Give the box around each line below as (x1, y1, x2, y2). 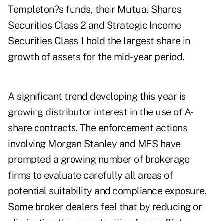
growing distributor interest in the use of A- (8, 106, 194, 118)
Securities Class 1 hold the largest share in (8, 35, 190, 47)
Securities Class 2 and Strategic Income (8, 19, 181, 32)
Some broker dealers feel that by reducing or (8, 201, 202, 213)
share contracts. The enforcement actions (8, 122, 187, 134)
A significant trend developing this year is (8, 90, 186, 103)
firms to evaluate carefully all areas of (8, 169, 173, 182)
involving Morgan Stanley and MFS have (8, 138, 181, 150)
